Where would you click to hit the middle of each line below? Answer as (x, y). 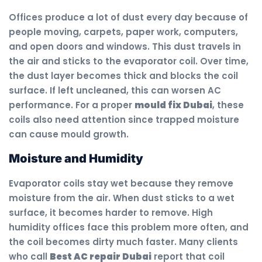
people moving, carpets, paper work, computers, (123, 32)
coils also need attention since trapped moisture (124, 120)
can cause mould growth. (69, 135)
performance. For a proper (72, 105)
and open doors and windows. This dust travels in (125, 47)
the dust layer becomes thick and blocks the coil (123, 76)
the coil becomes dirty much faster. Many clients (123, 242)
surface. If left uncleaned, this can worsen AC (115, 91)
